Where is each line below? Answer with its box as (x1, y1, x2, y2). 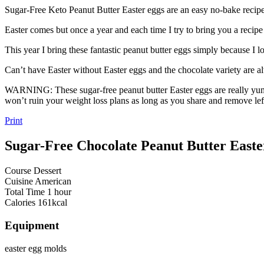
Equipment (5, 219, 59, 232)
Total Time (5, 187, 47, 197)
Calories (5, 197, 38, 208)
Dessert (34, 166, 61, 176)
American (35, 176, 71, 187)
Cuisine (5, 176, 35, 187)
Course (5, 166, 34, 176)
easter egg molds (5, 243, 67, 253)
